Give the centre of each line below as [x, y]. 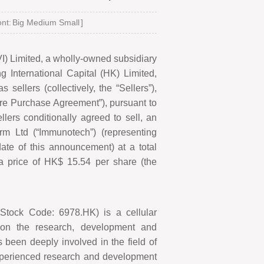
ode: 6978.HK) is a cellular [96, 212]
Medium [42, 22]
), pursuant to [129, 103]
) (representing [125, 132]
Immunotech [65, 132]
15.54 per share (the [112, 162]
